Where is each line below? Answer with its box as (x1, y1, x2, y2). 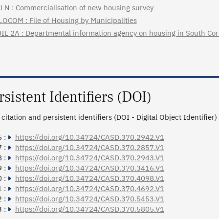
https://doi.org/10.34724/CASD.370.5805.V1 (15, 204, 164, 214)
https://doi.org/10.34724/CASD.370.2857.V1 (15, 143, 164, 153)
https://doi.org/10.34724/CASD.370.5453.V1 (15, 194, 164, 204)
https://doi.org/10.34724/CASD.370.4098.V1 (15, 174, 164, 183)
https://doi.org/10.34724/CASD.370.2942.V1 (15, 132, 164, 142)
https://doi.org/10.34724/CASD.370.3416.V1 (15, 163, 164, 173)
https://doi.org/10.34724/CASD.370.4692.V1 (15, 184, 164, 194)
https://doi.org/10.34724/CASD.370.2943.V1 (15, 153, 164, 163)
